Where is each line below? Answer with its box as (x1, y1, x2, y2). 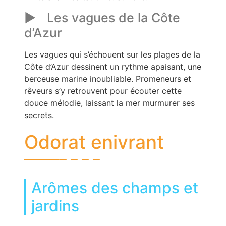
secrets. (24, 110, 54, 121)
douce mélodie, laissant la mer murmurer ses (24, 98, 195, 108)
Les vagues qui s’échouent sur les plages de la (24, 49, 200, 60)
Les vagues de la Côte (47, 10, 180, 26)
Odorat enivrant (24, 131, 164, 154)
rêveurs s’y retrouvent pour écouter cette (24, 86, 182, 96)
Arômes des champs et (31, 179, 198, 197)
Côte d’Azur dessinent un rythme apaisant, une (24, 62, 201, 72)
